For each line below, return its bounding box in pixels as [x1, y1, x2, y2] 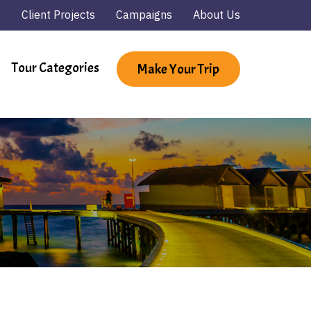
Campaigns [116, 8, 172, 22]
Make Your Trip [137, 60, 219, 78]
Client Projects [22, 8, 95, 22]
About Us [193, 8, 240, 22]
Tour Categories [12, 59, 99, 77]
